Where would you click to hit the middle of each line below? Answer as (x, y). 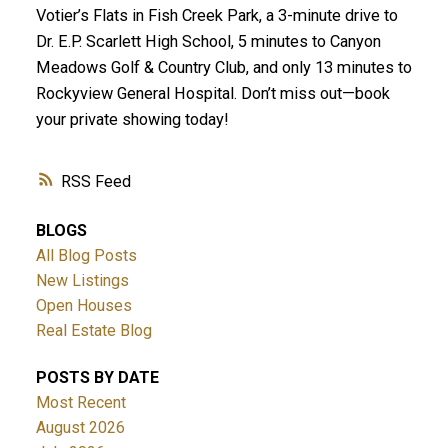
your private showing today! (132, 120)
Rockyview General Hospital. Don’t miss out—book (212, 94)
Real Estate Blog (93, 330)
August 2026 (80, 428)
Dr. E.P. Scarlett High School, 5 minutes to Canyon (208, 42)
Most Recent (80, 403)
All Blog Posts (86, 255)
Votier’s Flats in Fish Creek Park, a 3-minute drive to (216, 16)
